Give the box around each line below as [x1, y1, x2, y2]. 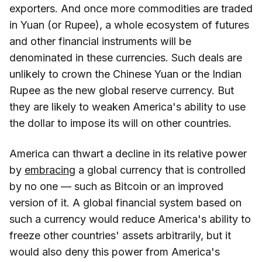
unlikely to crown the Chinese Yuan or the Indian [9, 67, 242, 80]
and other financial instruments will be [9, 35, 191, 47]
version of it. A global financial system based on [9, 196, 242, 209]
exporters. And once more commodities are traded [9, 2, 253, 15]
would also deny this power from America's [9, 245, 220, 258]
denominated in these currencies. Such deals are [9, 51, 242, 64]
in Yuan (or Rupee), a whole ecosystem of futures [9, 18, 249, 31]
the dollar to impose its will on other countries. [9, 116, 232, 129]
